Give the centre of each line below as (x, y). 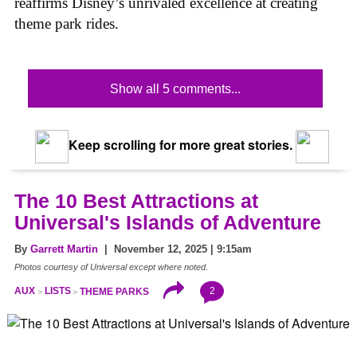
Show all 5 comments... (175, 89)
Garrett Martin (64, 249)
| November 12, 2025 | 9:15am (175, 249)
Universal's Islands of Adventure (168, 223)
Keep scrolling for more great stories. (178, 145)
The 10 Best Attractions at (136, 201)
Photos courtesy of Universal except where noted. (111, 267)
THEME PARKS (115, 291)
